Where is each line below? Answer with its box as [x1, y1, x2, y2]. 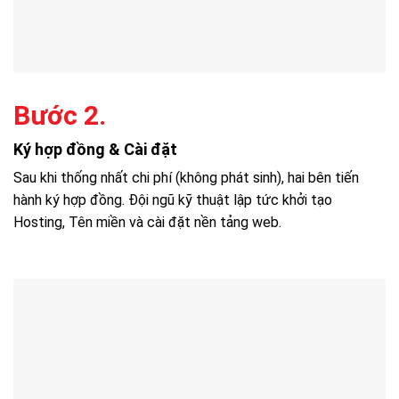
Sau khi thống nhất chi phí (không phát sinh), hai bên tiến [13, 168, 359, 186]
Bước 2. [13, 99, 106, 131]
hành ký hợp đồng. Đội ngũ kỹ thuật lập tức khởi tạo [13, 191, 332, 208]
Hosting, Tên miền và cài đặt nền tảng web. [13, 213, 281, 231]
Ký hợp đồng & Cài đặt [13, 139, 177, 159]
